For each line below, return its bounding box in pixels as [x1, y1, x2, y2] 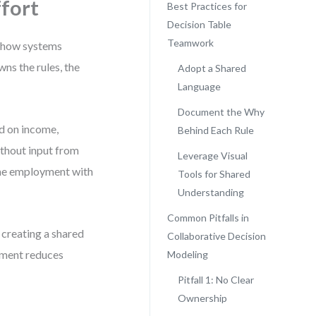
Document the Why [177, 106, 265, 118]
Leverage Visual [177, 150, 248, 162]
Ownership [177, 292, 227, 304]
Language [177, 80, 221, 92]
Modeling [166, 248, 208, 260]
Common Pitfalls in [166, 212, 249, 224]
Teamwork [166, 37, 214, 49]
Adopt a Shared [177, 62, 246, 74]
